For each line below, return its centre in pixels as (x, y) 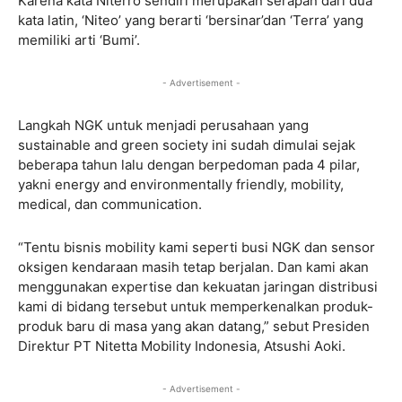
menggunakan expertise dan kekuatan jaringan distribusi (198, 286)
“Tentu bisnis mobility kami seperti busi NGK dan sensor (197, 247)
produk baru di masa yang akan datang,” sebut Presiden (194, 326)
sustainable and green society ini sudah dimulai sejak (187, 144)
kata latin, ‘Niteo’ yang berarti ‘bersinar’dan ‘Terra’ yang (191, 20)
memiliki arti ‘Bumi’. (79, 39)
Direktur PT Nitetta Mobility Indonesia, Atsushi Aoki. (182, 345)
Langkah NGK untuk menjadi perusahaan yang (163, 125)
